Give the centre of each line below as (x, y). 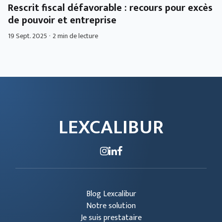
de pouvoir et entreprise (62, 20)
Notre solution (111, 206)
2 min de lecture (75, 36)
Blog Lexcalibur (111, 194)
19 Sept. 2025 (28, 36)
